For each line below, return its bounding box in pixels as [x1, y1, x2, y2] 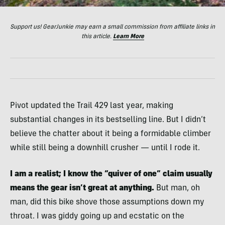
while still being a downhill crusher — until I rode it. [10, 144, 200, 152]
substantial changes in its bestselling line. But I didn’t [10, 116, 206, 124]
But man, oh [156, 184, 200, 192]
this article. [81, 34, 113, 40]
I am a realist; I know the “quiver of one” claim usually [10, 170, 212, 178]
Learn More [113, 34, 144, 40]
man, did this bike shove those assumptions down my [10, 198, 204, 206]
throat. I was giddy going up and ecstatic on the [10, 212, 184, 220]
